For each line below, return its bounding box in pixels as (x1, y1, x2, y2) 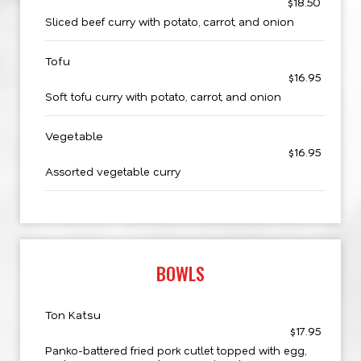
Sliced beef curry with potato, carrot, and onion (45, 15, 294, 28)
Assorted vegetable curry (45, 164, 180, 178)
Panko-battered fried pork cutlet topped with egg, (45, 343, 306, 357)
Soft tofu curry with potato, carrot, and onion (45, 89, 281, 103)
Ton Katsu (45, 307, 101, 322)
